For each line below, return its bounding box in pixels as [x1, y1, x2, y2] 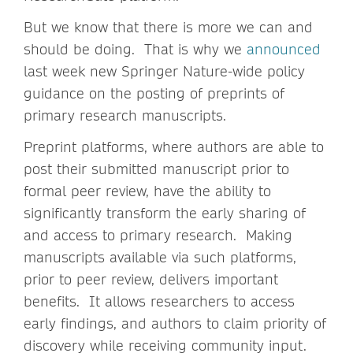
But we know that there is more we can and [24, 17, 313, 36]
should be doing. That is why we [24, 39, 247, 58]
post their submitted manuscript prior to [24, 159, 289, 178]
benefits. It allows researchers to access [24, 292, 295, 310]
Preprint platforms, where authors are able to [24, 137, 324, 156]
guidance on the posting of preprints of [24, 84, 284, 102]
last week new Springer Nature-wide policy [24, 61, 305, 80]
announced [247, 39, 321, 58]
